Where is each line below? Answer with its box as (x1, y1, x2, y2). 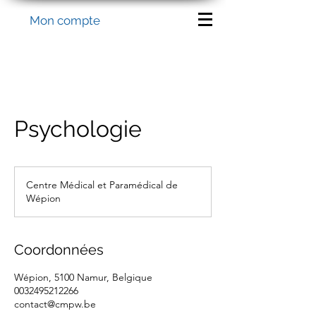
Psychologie (14, 116, 142, 142)
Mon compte (30, 13, 100, 28)
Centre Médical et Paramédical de (26, 178, 178, 191)
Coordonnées (14, 241, 104, 258)
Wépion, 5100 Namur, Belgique (14, 271, 152, 284)
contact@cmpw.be (14, 298, 96, 310)
